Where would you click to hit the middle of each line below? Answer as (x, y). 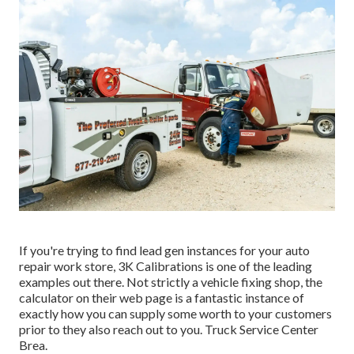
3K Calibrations (160, 265)
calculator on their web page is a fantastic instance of (162, 297)
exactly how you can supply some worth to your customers (175, 313)
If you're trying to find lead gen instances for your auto (164, 250)
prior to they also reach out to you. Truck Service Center (169, 329)
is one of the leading (258, 265)
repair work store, (68, 265)
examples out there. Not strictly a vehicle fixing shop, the (171, 281)
